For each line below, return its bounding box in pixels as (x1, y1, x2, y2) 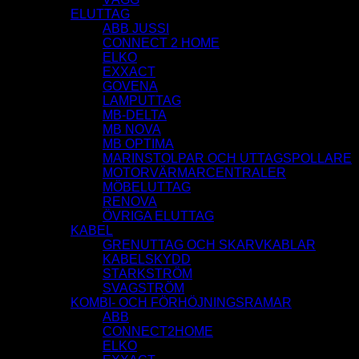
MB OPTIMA (103, 137, 174, 151)
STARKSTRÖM (103, 267, 192, 281)
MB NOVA (103, 123, 161, 137)
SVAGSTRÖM (103, 281, 184, 296)
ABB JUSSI (103, 22, 169, 36)
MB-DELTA (103, 108, 167, 123)
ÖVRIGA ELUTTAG (103, 209, 214, 224)
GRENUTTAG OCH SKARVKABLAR (103, 238, 316, 252)
